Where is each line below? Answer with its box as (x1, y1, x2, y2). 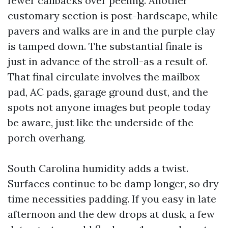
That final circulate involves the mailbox (8, 70, 200, 83)
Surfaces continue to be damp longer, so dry (8, 177, 219, 190)
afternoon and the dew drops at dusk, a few (8, 208, 215, 220)
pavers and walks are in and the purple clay (8, 24, 215, 37)
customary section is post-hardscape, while (8, 9, 218, 22)
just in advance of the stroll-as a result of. (8, 55, 208, 68)
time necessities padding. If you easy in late (8, 192, 216, 205)
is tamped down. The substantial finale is (8, 40, 203, 52)
